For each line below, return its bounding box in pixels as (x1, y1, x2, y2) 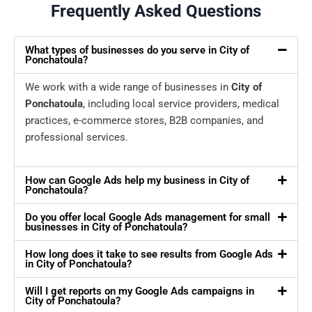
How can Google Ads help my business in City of (25, 174, 249, 187)
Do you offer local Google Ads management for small (25, 211, 270, 224)
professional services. (25, 131, 128, 144)
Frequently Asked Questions (51, 1, 261, 22)
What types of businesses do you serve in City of (25, 44, 249, 57)
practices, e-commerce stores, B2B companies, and (25, 114, 263, 127)
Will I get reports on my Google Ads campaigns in (25, 285, 254, 298)
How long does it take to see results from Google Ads (25, 248, 273, 261)
